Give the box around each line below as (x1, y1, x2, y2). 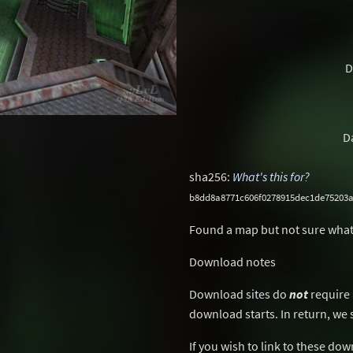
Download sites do (189, 286, 289, 302)
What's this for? (232, 169, 310, 184)
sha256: (189, 169, 232, 184)
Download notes (189, 254, 276, 269)
